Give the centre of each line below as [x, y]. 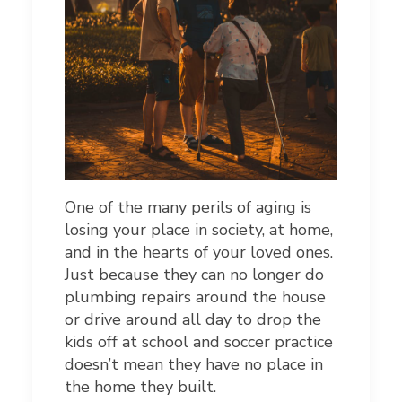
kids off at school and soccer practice [199, 342]
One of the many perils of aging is [188, 208]
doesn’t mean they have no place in [194, 365]
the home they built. [140, 387]
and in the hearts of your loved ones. [199, 253]
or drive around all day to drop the [193, 320]
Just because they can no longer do [194, 275]
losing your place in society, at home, [199, 230]
